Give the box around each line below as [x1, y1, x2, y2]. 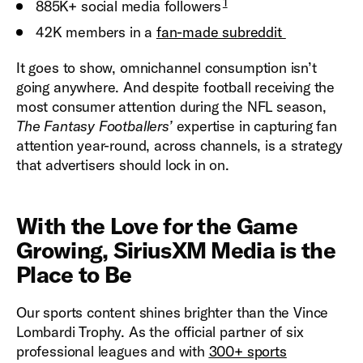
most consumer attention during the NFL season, [16, 97, 327, 117]
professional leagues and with [16, 342, 209, 361]
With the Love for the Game [16, 211, 297, 241]
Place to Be [16, 260, 137, 289]
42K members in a [36, 23, 156, 42]
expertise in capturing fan [172, 117, 337, 136]
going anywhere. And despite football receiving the [16, 78, 335, 97]
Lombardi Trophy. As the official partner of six [16, 322, 304, 342]
